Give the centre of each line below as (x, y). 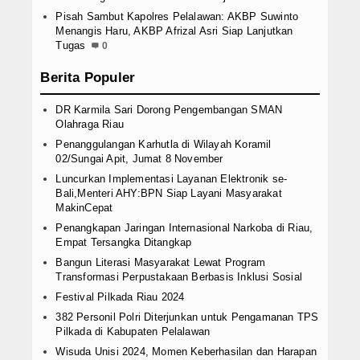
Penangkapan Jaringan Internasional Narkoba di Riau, (184, 228)
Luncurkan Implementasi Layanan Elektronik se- (172, 179)
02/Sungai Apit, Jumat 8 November (139, 159)
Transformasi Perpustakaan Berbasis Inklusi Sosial (179, 277)
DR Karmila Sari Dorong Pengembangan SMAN (169, 110)
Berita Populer (88, 78)
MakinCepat (84, 208)
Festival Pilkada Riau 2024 (120, 297)
